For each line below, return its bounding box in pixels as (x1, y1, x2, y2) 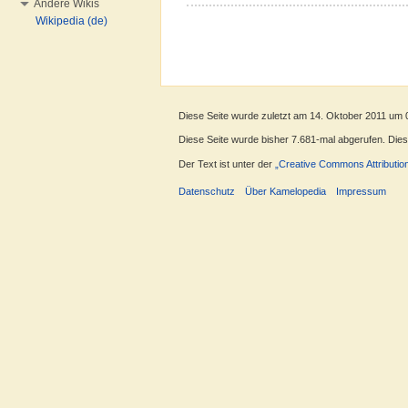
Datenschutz (178, 185, 235, 197)
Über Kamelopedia (245, 185, 327, 197)
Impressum (336, 185, 387, 197)
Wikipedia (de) (36, 15, 107, 27)
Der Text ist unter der (178, 158, 275, 169)
